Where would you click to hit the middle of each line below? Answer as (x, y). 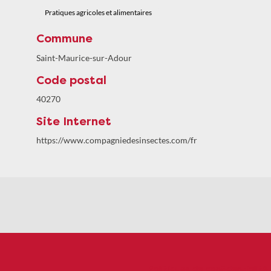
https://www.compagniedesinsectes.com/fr (117, 140)
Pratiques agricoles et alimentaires (98, 13)
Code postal (71, 80)
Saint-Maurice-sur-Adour (84, 57)
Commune (64, 39)
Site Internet (74, 122)
